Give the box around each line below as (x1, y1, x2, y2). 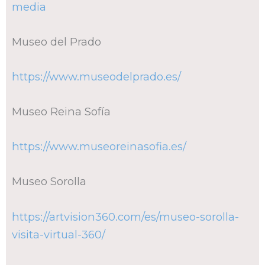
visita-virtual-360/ (12, 227, 105, 241)
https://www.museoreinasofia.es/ (12, 140, 186, 154)
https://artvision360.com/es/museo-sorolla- (12, 209, 239, 224)
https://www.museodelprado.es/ (12, 69, 181, 83)
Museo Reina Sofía (12, 105, 111, 119)
